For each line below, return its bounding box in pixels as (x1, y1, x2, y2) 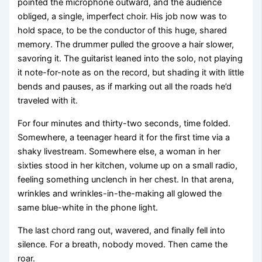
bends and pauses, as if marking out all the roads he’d (18, 81, 232, 92)
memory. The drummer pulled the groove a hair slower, (18, 39, 235, 50)
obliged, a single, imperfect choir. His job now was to (18, 11, 227, 22)
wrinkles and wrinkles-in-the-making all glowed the (18, 188, 222, 199)
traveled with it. (18, 95, 78, 106)
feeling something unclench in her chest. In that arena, (18, 174, 235, 185)
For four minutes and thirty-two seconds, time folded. (18, 118, 231, 129)
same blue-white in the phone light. (18, 202, 158, 213)
